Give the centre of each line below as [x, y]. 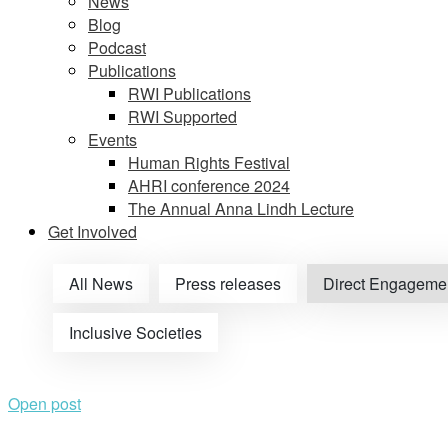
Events [112, 139]
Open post [44, 403]
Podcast [117, 47]
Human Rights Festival [209, 162]
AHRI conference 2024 [209, 185]
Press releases [228, 283]
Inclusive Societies [135, 332]
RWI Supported [182, 116]
